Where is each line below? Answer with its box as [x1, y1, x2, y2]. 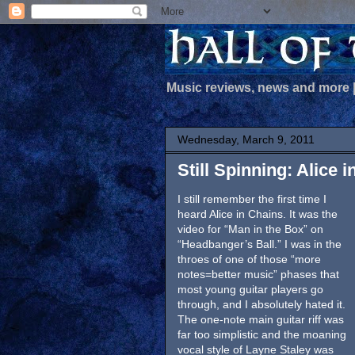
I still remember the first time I [177, 193, 326, 205]
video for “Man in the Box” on [177, 223, 323, 235]
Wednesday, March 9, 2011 [177, 133, 315, 146]
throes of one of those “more [177, 253, 321, 265]
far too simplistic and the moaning [177, 328, 346, 341]
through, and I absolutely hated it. [177, 298, 345, 311]
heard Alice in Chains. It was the [177, 208, 338, 220]
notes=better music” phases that [177, 268, 339, 281]
